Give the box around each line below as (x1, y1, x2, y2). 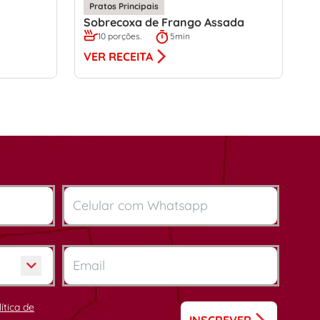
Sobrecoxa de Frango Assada (84, 14, 244, 29)
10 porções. (98, 30, 141, 41)
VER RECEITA (84, 49, 153, 64)
